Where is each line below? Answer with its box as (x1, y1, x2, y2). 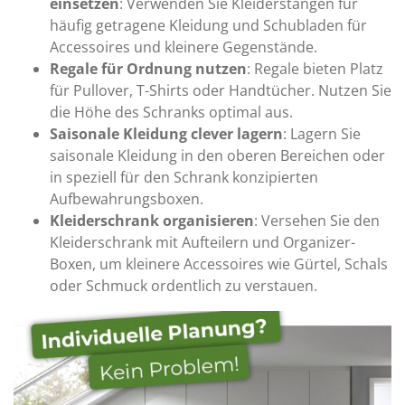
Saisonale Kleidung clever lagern (50, 124, 283, 144)
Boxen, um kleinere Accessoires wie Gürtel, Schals (50, 254, 388, 274)
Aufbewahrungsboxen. (50, 189, 203, 209)
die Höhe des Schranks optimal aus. (50, 102, 293, 122)
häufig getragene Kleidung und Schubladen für (50, 15, 367, 35)
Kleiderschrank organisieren (50, 211, 254, 231)
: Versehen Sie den (254, 211, 380, 231)
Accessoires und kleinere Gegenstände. (50, 37, 317, 57)
